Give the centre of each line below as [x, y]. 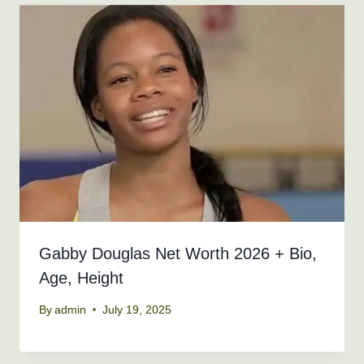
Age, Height [81, 278]
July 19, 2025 [137, 310]
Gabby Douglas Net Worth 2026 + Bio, [178, 254]
